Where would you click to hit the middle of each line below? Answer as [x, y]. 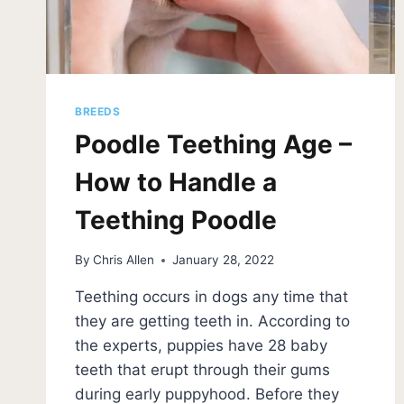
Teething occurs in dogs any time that [211, 297]
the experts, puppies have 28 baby [201, 346]
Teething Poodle [176, 220]
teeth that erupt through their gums [202, 370]
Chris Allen [124, 260]
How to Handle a [176, 182]
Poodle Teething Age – [213, 144]
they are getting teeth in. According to [212, 321]
